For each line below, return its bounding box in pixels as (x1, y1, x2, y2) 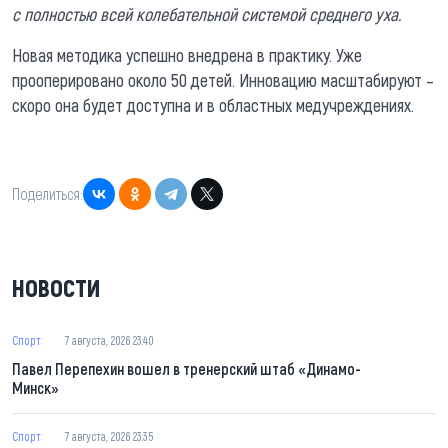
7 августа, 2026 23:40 (65, 332, 154, 347)
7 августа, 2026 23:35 (65, 428, 153, 443)
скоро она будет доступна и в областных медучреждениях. (12, 93, 414, 116)
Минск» (12, 377, 59, 397)
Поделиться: (12, 184, 83, 204)
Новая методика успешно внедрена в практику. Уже (12, 43, 362, 66)
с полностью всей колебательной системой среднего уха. (12, 2, 401, 25)
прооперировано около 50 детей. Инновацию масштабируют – (12, 68, 434, 91)
